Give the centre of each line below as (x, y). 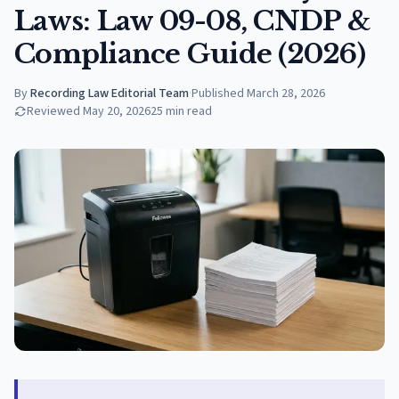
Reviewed (53, 111)
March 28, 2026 (286, 94)
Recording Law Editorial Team (110, 94)
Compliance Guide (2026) (190, 54)
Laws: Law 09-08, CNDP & (192, 21)
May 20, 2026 (117, 111)
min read (189, 111)
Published (218, 94)
